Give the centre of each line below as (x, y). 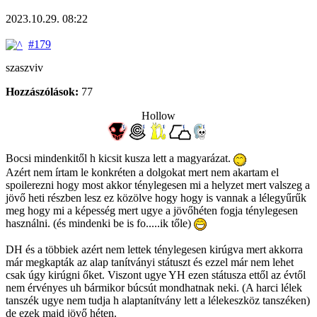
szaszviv (24, 68)
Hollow (158, 116)
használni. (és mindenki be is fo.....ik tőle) (100, 223)
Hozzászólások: (42, 92)
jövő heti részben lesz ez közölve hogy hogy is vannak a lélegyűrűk (156, 197)
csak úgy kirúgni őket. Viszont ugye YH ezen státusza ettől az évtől (156, 275)
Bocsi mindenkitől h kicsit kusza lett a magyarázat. (120, 158)
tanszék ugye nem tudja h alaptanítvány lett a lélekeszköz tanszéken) (158, 300)
